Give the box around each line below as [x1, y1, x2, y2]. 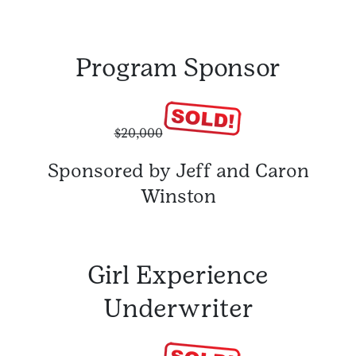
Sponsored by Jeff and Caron [47, 158, 309, 182]
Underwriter [103, 292, 253, 323]
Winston [140, 184, 216, 207]
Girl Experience [87, 259, 269, 289]
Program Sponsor [75, 52, 281, 82]
